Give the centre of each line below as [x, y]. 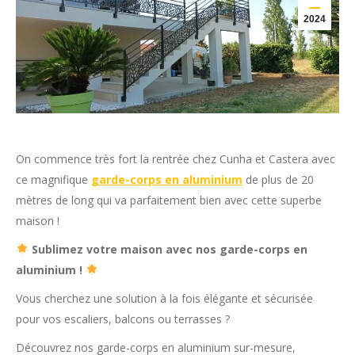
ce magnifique [53, 179]
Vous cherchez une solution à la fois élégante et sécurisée [164, 298]
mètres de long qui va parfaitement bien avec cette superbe [169, 200]
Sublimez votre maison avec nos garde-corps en [169, 249]
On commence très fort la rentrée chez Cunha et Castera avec [176, 159]
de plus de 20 [278, 179]
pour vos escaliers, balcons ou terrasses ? [123, 319]
